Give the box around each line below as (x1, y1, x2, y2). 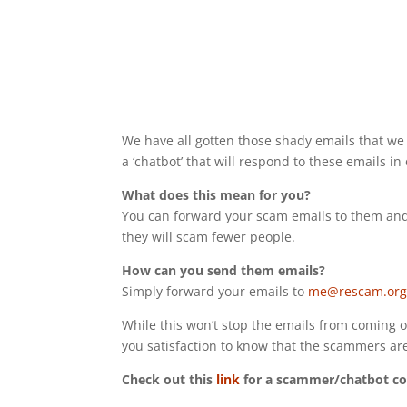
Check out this (122, 370, 217, 388)
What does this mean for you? (122, 185, 312, 203)
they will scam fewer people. (122, 227, 296, 245)
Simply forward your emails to (122, 282, 309, 300)
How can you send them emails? (122, 261, 326, 279)
